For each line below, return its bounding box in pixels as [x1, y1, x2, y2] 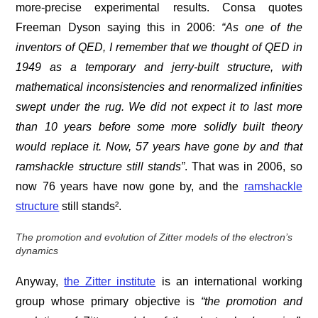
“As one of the [221, 21, 302, 33]
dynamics [16, 244, 59, 256]
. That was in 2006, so [184, 160, 302, 172]
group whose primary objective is [16, 295, 202, 307]
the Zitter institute [64, 275, 156, 287]
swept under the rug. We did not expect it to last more [16, 100, 302, 113]
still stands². [59, 199, 122, 212]
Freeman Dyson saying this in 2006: [16, 21, 222, 33]
